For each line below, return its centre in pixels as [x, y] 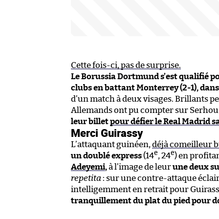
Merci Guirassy [107, 132]
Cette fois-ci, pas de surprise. [126, 65]
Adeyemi [88, 167]
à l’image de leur [140, 167]
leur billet [90, 121]
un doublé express [106, 155]
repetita [86, 178]
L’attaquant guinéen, [111, 144]
